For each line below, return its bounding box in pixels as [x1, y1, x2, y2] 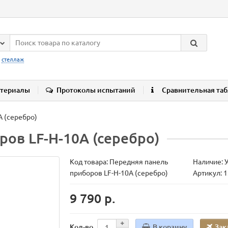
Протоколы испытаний [56, 86, 135, 95]
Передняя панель [109, 158, 168, 166]
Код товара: [70, 158, 110, 166]
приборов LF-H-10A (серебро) [70, 169, 168, 178]
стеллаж [2, 56, 24, 63]
